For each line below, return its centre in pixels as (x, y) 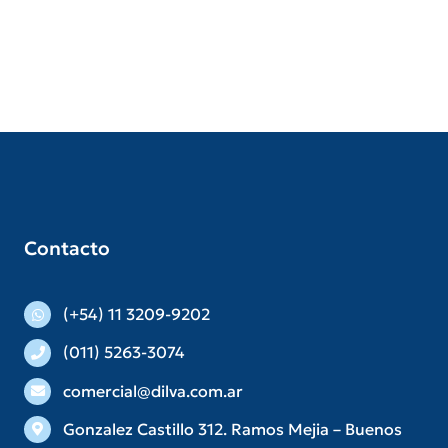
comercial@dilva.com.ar (152, 390)
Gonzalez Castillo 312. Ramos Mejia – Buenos (232, 428)
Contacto (67, 248)
